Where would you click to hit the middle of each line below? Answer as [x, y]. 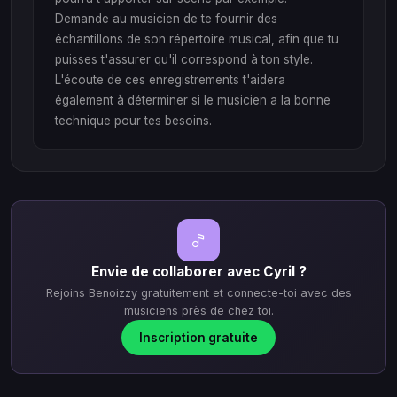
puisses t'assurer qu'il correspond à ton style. [184, 59]
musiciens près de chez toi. [198, 310]
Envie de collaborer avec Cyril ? [198, 271]
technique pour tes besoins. [133, 120]
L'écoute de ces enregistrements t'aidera [170, 79]
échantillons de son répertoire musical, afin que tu [197, 39]
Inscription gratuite [198, 337]
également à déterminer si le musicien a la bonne [193, 100]
